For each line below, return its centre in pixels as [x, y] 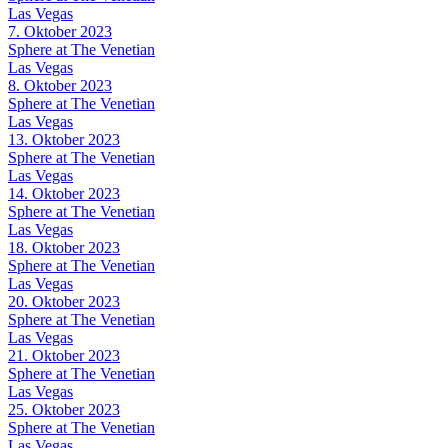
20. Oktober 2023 [64, 301]
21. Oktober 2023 [64, 355]
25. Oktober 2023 [64, 409]
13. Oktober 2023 [64, 139]
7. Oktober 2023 [60, 31]
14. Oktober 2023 [64, 193]
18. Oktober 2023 [64, 247]
